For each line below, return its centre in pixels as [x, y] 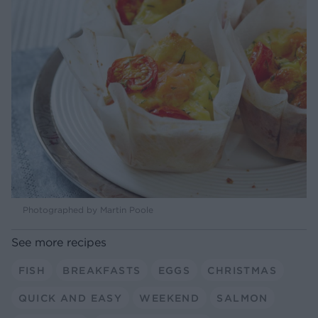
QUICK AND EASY [70, 298]
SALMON [242, 298]
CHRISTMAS [242, 270]
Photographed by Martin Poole [88, 210]
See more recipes [59, 242]
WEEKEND [170, 298]
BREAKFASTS [102, 270]
